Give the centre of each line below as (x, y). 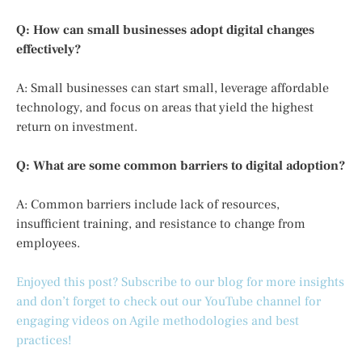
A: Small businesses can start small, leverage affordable (173, 88)
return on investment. (77, 126)
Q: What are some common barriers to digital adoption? (181, 165)
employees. (48, 243)
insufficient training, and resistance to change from (161, 223)
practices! (44, 340)
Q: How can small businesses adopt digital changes (165, 29)
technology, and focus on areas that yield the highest (165, 107)
